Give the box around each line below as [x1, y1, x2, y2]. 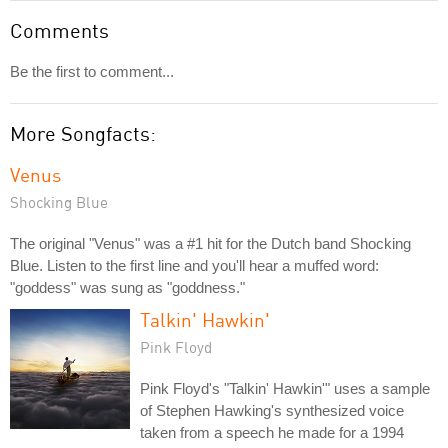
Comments [10, 17, 109, 43]
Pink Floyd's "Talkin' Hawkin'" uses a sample [140, 379, 430, 397]
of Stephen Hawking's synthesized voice [140, 401, 404, 419]
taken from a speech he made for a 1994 [140, 423, 404, 441]
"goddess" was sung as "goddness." [10, 278, 245, 296]
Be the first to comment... [10, 62, 174, 80]
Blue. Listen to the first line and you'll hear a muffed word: [10, 256, 379, 274]
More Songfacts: [10, 120, 156, 146]
